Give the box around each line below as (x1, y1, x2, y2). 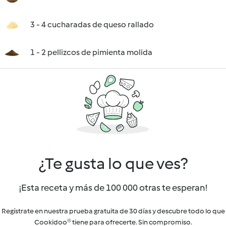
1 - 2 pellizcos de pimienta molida (30, 47, 152, 57)
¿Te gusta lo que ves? (38, 154, 188, 173)
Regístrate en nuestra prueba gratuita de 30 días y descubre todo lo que (1, 207, 225, 215)
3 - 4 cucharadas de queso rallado (30, 20, 154, 29)
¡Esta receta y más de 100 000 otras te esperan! (19, 182, 207, 193)
